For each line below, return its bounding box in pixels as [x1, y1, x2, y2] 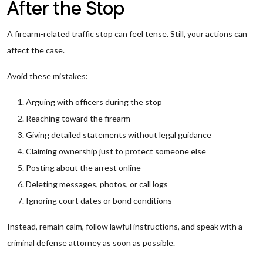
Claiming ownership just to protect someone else [26, 146, 206, 156]
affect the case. [7, 45, 65, 55]
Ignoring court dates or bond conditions [26, 195, 172, 205]
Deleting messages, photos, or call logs [26, 179, 168, 189]
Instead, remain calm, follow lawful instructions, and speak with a [7, 221, 242, 231]
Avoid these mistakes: [7, 71, 88, 81]
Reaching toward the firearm [26, 113, 130, 123]
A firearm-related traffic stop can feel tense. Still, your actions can [7, 29, 247, 39]
